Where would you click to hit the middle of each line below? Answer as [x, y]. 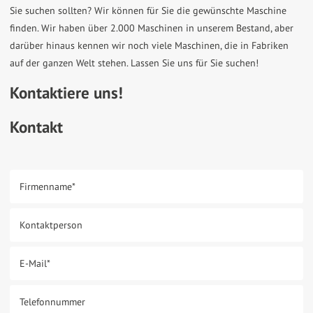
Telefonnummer [52, 301]
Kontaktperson [51, 224]
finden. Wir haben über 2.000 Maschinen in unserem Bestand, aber [152, 28]
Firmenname [46, 186]
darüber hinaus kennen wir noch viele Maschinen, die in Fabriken [149, 45]
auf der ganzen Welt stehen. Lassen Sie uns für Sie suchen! [134, 63]
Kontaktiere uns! [66, 93]
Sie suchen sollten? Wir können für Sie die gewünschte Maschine [148, 10]
